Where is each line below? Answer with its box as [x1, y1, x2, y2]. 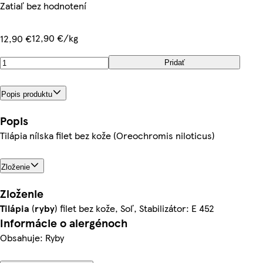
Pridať [164, 58, 185, 67]
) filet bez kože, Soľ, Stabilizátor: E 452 [55, 201, 214, 215]
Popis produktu [1, 89, 52, 99]
